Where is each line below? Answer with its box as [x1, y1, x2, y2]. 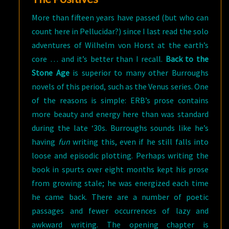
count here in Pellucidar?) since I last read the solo [32, 26, 209, 37]
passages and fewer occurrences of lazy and [32, 205, 209, 216]
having [32, 136, 58, 147]
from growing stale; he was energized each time [32, 178, 209, 189]
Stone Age [32, 67, 70, 78]
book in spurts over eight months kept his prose [32, 164, 209, 175]
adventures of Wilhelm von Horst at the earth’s [32, 40, 209, 51]
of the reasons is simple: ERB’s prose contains [32, 95, 209, 106]
